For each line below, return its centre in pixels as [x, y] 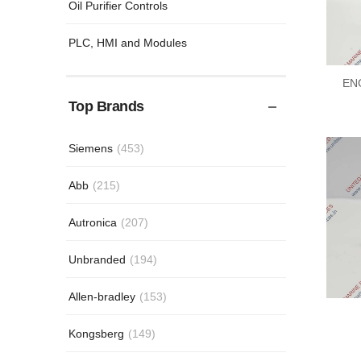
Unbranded [97, 259]
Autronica [93, 222]
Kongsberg [96, 333]
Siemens [91, 148]
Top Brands [106, 107]
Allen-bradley [102, 296]
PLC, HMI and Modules [128, 42]
